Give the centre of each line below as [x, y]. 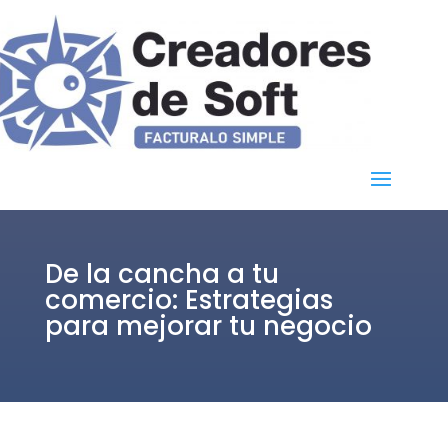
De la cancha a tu [161, 273]
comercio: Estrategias [188, 299]
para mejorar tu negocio [208, 325]
